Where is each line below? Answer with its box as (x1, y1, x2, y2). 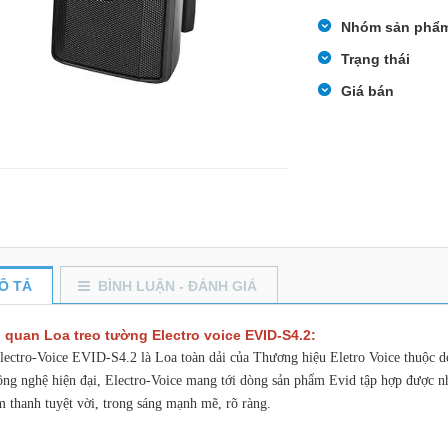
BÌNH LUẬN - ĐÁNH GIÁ (98, 277, 257, 294)
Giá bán (340, 83, 394, 99)
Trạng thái (340, 51, 410, 67)
